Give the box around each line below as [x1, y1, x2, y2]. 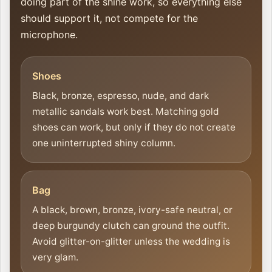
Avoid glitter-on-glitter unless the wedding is [32, 236, 230, 248]
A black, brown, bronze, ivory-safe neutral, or [32, 204, 233, 216]
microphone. [21, 29, 78, 41]
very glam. [32, 251, 78, 263]
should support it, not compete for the [21, 12, 198, 25]
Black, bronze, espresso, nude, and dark [32, 90, 209, 102]
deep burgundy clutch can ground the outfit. [32, 220, 229, 232]
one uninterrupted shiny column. [32, 137, 175, 149]
